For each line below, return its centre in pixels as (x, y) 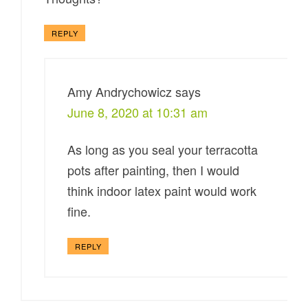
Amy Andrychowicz (120, 92)
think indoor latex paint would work (162, 191)
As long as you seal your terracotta (163, 150)
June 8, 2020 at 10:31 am (138, 112)
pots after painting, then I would (154, 170)
